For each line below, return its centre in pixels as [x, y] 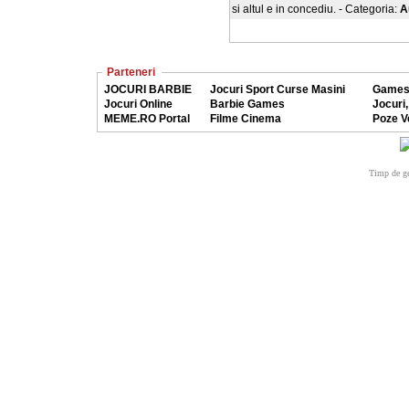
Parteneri [131, 72]
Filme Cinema [245, 119]
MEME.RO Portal [147, 119]
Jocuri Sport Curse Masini [277, 89]
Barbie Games [247, 104]
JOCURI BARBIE [147, 89]
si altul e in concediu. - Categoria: [315, 9]
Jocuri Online [138, 104]
